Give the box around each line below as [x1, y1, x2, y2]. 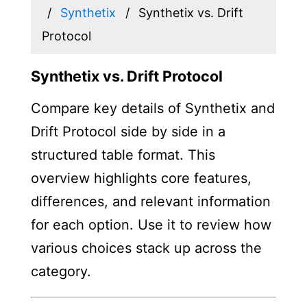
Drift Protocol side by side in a [30, 123, 225, 140]
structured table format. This [30, 146, 215, 163]
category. [30, 262, 91, 280]
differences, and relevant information [30, 193, 271, 210]
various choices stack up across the [30, 239, 262, 256]
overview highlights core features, [30, 169, 251, 186]
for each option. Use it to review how [30, 216, 271, 233]
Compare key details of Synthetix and [30, 99, 275, 116]
